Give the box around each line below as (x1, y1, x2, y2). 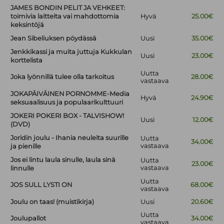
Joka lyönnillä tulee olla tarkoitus (10, 73, 114, 81)
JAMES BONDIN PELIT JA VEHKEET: (10, 4, 125, 12)
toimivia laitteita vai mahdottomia (10, 12, 119, 20)
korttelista (10, 56, 43, 64)
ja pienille (10, 142, 41, 150)
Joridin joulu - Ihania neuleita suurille (10, 134, 129, 142)
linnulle (10, 164, 34, 172)
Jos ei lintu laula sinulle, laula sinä (10, 156, 116, 164)
